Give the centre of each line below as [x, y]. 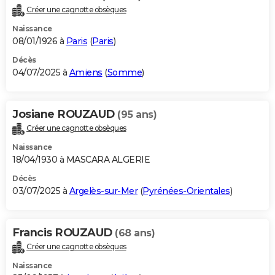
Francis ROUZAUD [64, 233]
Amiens [86, 73]
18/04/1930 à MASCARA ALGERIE [81, 160]
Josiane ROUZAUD [65, 114]
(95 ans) [137, 115]
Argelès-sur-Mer [103, 191]
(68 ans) [135, 233]
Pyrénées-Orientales [186, 191]
